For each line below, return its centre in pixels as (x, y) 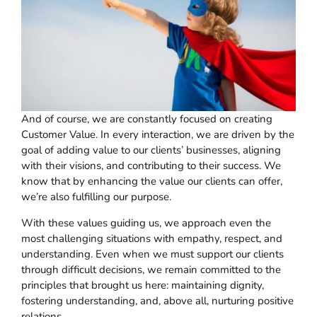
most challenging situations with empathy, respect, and (152, 238)
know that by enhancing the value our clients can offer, (152, 181)
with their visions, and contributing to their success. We (151, 165)
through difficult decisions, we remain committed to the (151, 269)
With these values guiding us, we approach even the (146, 223)
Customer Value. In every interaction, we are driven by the (158, 134)
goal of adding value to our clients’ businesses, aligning (151, 150)
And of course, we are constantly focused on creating (147, 119)
